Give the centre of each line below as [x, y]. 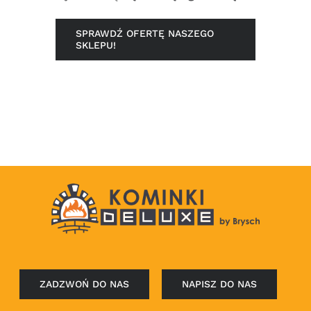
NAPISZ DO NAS [219, 284]
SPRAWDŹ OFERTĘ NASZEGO [145, 34]
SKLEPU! [96, 45]
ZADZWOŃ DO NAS [85, 284]
